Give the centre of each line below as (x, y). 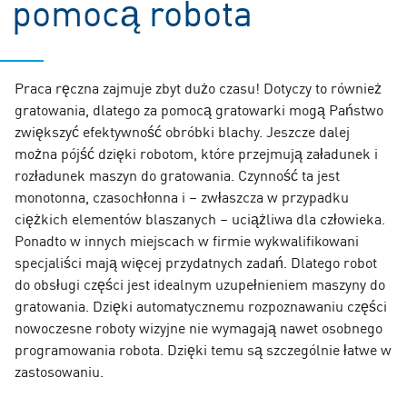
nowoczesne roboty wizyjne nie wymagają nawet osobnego (199, 327)
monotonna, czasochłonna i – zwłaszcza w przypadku (182, 196)
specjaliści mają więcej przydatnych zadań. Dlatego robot (196, 261)
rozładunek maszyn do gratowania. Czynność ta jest (177, 174)
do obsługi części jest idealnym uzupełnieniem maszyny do (200, 283)
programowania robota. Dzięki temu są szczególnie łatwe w (203, 348)
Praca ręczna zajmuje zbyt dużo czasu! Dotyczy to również (198, 87)
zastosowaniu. (59, 370)
